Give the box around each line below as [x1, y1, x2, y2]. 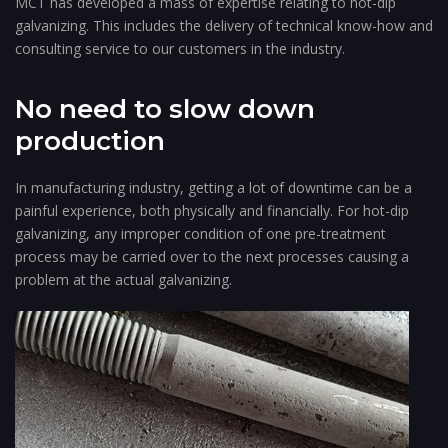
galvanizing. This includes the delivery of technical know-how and [15, 16, 433, 36]
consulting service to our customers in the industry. [15, 39, 345, 59]
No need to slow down [15, 92, 315, 125]
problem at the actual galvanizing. [15, 270, 232, 290]
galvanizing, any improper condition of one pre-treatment [15, 224, 386, 244]
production [15, 124, 165, 157]
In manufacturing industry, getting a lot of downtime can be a [15, 178, 412, 198]
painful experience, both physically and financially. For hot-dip [15, 201, 409, 221]
